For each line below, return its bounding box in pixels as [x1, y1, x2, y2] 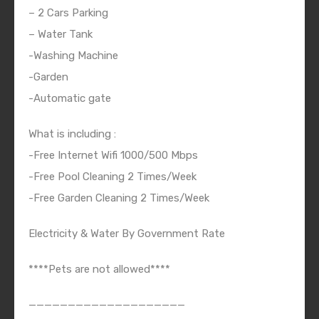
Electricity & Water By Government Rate [28, 227, 225, 241]
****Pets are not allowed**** [28, 263, 170, 276]
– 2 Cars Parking [28, 6, 108, 20]
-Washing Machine [28, 49, 118, 63]
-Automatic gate [28, 92, 111, 105]
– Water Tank [28, 28, 93, 41]
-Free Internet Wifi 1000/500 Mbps [28, 149, 198, 162]
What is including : [28, 127, 116, 141]
